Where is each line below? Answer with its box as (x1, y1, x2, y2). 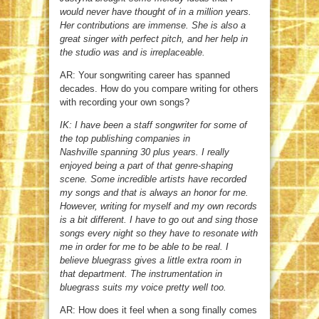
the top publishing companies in (60, 133, 190, 145)
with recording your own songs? (60, 97, 189, 108)
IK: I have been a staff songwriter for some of (60, 120, 247, 131)
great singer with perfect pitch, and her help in (60, 33, 248, 45)
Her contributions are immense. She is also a (60, 20, 246, 31)
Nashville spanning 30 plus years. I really (60, 147, 229, 158)
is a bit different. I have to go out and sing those (60, 214, 258, 226)
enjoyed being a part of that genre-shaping (60, 160, 233, 172)
